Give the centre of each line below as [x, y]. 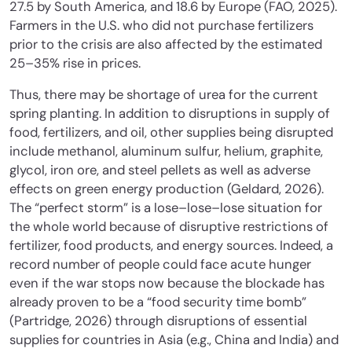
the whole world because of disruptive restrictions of [169, 226]
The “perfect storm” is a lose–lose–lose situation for [166, 207]
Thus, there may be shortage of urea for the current [164, 94]
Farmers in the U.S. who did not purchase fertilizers [161, 25]
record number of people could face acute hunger [160, 264]
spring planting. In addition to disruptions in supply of [170, 113]
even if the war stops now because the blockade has [167, 283]
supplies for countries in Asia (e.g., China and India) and [174, 339]
